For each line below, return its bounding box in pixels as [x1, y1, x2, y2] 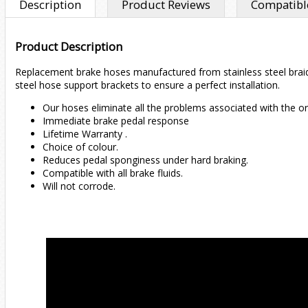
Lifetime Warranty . [43, 127, 127, 141]
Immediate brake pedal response [43, 114, 189, 128]
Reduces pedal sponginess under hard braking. [43, 153, 248, 167]
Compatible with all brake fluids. [43, 166, 183, 180]
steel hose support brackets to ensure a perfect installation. [15, 78, 280, 92]
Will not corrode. [43, 179, 115, 193]
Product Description [15, 38, 122, 54]
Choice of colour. [43, 140, 118, 154]
